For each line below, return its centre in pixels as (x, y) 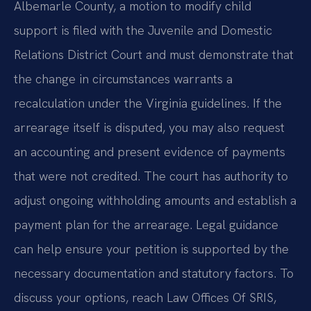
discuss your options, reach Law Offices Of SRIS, (145, 298)
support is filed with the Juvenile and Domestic (143, 31)
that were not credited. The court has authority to (151, 176)
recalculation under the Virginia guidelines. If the (148, 103)
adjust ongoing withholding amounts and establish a (155, 201)
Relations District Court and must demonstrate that (154, 55)
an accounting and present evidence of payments (150, 152)
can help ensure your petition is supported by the (151, 249)
